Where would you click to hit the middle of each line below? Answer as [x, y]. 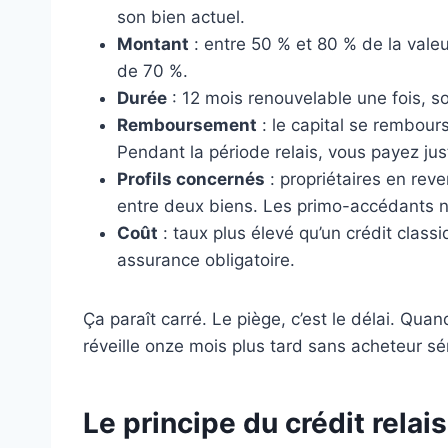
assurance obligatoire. [206, 260]
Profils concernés [191, 179]
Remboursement [187, 125]
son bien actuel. [181, 17]
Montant [153, 44]
